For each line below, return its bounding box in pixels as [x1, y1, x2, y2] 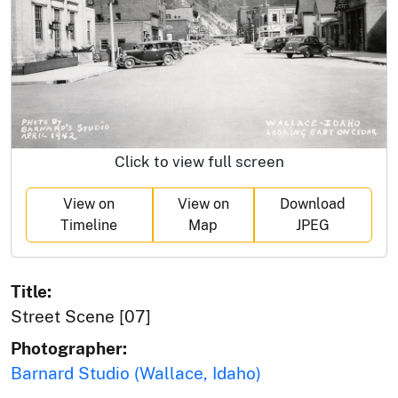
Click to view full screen [114, 152, 284, 171]
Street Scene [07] [11, 306, 151, 326]
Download [280, 195, 346, 212]
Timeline [60, 216, 118, 234]
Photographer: [11, 338, 127, 358]
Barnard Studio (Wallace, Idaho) [11, 362, 261, 383]
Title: [11, 281, 52, 301]
